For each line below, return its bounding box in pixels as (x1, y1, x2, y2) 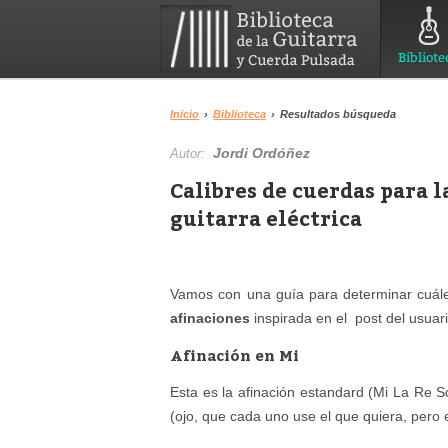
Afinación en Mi (170, 345, 300, 365)
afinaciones (170, 310, 255, 326)
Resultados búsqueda (280, 108, 397, 120)
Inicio (170, 108, 200, 120)
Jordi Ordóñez (213, 145, 311, 161)
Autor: (170, 146, 214, 161)
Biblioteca (213, 108, 267, 120)
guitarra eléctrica (170, 204, 363, 231)
